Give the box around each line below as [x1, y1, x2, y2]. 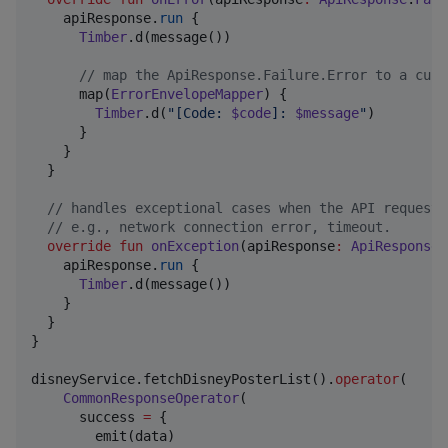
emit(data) [31, 427, 175, 444]
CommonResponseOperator [63, 389, 239, 406]
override [47, 237, 111, 254]
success [31, 408, 143, 425]
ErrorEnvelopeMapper [111, 85, 263, 102]
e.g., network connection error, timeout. [63, 218, 391, 235]
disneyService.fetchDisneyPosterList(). [31, 370, 335, 387]
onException [151, 237, 239, 254]
